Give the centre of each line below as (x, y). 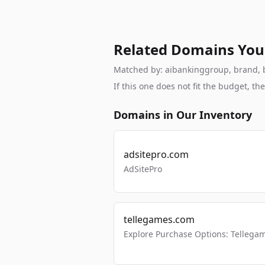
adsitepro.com (156, 154)
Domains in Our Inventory (183, 115)
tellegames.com (159, 219)
